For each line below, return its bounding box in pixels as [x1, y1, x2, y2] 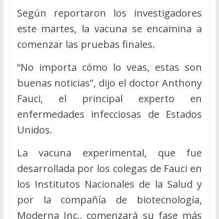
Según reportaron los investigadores [17, 6, 202, 20]
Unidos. [17, 123, 52, 136]
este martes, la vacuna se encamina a [17, 22, 202, 35]
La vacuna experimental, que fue [17, 146, 202, 159]
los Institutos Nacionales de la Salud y [17, 177, 202, 191]
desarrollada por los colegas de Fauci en [17, 161, 202, 175]
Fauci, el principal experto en [17, 91, 202, 105]
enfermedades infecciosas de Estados [17, 107, 202, 121]
